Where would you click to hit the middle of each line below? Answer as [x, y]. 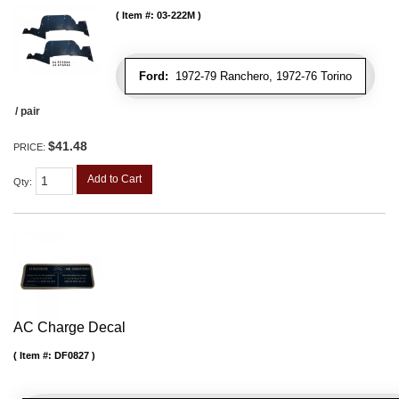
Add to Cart [114, 179]
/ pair [28, 111]
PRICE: [31, 147]
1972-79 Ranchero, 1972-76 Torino [260, 76]
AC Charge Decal [69, 327]
